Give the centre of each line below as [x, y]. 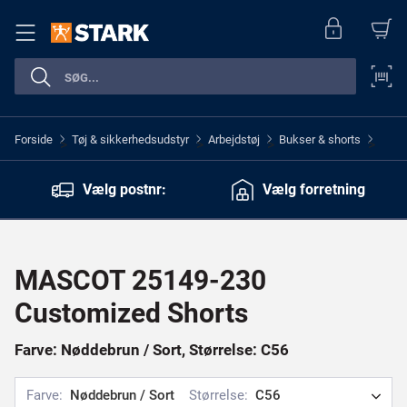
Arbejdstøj [234, 139]
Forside [34, 139]
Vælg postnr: [124, 189]
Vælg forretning [313, 189]
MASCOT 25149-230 [140, 280]
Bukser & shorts [320, 139]
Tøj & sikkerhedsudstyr [130, 139]
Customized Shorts [131, 313]
